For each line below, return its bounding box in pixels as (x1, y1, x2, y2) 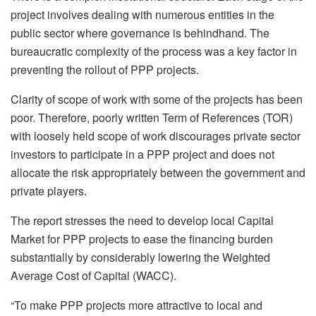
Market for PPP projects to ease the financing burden (11, 230, 273, 247)
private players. (11, 182, 87, 199)
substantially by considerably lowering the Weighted (11, 248, 270, 265)
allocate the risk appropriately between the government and (11, 164, 305, 181)
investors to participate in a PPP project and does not (11, 145, 274, 162)
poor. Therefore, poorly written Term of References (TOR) (11, 109, 293, 126)
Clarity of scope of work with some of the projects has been (11, 90, 303, 107)
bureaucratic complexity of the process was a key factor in (11, 42, 297, 59)
